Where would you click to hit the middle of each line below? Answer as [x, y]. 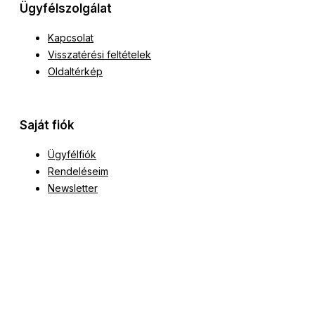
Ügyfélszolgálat [66, 9]
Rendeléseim [78, 172]
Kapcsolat [71, 38]
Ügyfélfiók [72, 155]
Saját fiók [47, 126]
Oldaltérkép [75, 72]
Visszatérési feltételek [99, 55]
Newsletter [73, 188]
